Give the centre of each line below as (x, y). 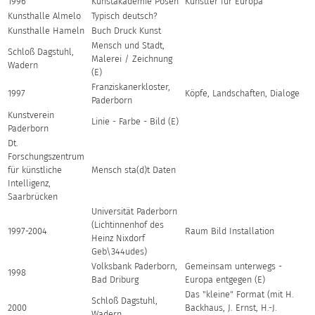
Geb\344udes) (120, 251)
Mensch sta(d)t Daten (134, 170)
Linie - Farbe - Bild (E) (135, 121)
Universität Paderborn (135, 211)
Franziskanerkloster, (131, 87)
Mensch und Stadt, (128, 45)
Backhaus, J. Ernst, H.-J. (231, 308)
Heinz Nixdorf (118, 238)
